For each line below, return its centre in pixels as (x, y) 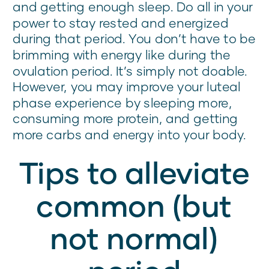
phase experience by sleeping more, (122, 103)
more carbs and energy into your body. (129, 134)
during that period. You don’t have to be (134, 38)
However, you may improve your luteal (127, 86)
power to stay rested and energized (121, 23)
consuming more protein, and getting (125, 118)
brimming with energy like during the (122, 55)
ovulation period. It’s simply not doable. (130, 71)
